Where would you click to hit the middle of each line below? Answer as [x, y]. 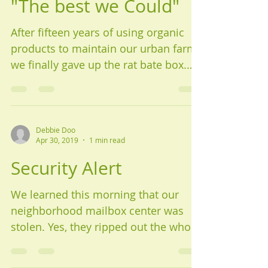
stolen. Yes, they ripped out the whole [105, 227]
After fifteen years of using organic [98, 32]
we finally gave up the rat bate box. [99, 65]
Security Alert [66, 168]
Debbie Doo [56, 130]
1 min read [107, 140]
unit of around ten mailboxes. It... [171, 243]
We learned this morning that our [95, 194]
